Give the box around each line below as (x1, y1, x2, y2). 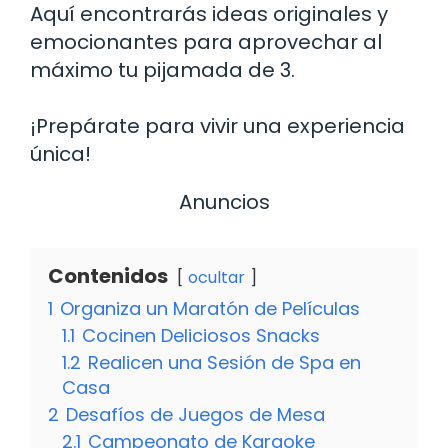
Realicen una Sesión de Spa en (88, 349, 361, 375)
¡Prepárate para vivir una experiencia (30, 111, 405, 140)
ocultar (188, 265, 245, 289)
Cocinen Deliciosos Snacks (82, 322, 320, 348)
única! (30, 139, 91, 168)
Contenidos (48, 261, 168, 290)
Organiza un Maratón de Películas (60, 295, 360, 321)
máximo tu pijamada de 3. (30, 55, 295, 84)
